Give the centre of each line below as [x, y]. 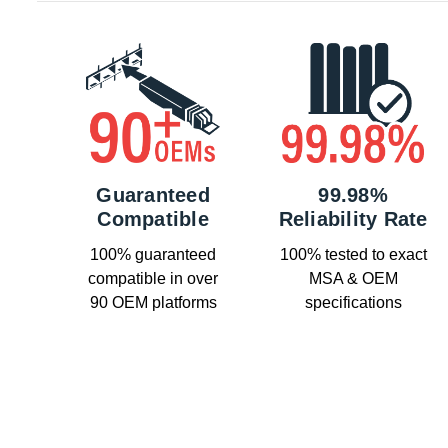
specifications [353, 303]
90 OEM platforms [153, 303]
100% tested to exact [353, 255]
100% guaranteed [153, 255]
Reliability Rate [353, 219]
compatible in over [153, 279]
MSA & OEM [353, 279]
